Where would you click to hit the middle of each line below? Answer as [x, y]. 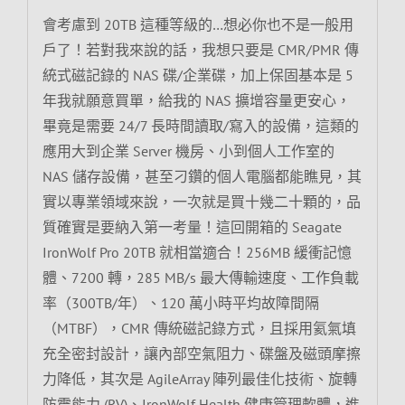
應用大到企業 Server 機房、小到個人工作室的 [188, 151]
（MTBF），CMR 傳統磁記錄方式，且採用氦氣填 [199, 329]
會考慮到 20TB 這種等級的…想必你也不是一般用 [198, 25]
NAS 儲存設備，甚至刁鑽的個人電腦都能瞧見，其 [202, 177]
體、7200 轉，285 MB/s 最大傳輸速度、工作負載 [200, 278]
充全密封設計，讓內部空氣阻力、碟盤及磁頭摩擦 [201, 354]
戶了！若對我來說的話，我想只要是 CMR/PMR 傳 [200, 50]
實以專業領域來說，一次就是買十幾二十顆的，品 [201, 202]
